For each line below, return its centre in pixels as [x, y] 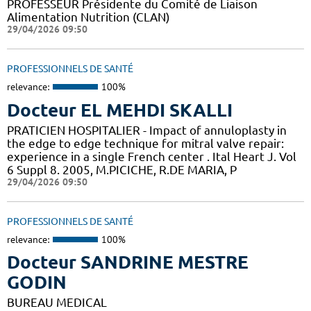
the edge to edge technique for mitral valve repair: [145, 143]
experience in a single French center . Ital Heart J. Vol [152, 156]
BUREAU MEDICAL [57, 303]
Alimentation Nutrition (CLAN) [89, 17]
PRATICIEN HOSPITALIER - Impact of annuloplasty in [147, 130]
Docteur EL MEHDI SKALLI [120, 110]
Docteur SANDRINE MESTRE [128, 262]
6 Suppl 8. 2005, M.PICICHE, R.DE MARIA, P [122, 169]
